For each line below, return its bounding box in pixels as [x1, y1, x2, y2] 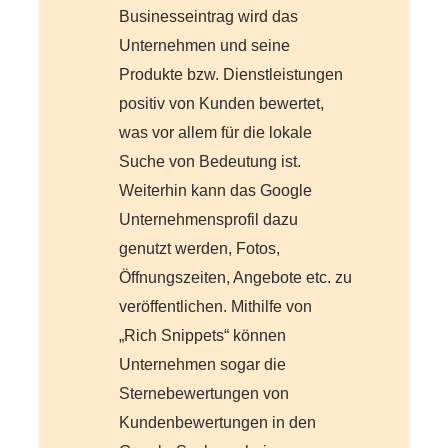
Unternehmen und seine [119, 36, 291, 55]
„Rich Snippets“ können [119, 326, 287, 345]
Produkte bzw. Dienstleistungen [119, 65, 344, 84]
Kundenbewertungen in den [119, 413, 317, 432]
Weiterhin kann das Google [119, 181, 313, 200]
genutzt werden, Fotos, [119, 239, 281, 258]
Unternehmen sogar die [119, 355, 287, 374]
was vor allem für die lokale [119, 123, 313, 142]
